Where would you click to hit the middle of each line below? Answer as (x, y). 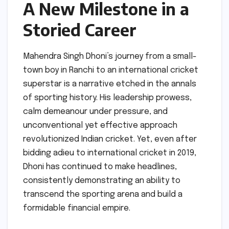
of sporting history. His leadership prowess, (107, 98)
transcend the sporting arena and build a (103, 194)
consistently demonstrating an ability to (102, 180)
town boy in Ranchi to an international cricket (111, 70)
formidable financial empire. (77, 208)
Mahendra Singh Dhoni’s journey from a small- (110, 56)
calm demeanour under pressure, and (95, 111)
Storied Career (80, 30)
